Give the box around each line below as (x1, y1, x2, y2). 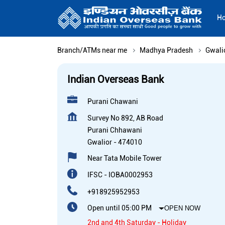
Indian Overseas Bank (67, 73, 164, 86)
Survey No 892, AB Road (87, 114, 163, 123)
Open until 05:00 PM (87, 204, 152, 212)
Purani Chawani (87, 97, 138, 106)
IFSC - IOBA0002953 (87, 171, 153, 179)
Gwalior (87, 138, 112, 147)
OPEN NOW (164, 204, 201, 212)
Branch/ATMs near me (57, 46, 127, 55)
